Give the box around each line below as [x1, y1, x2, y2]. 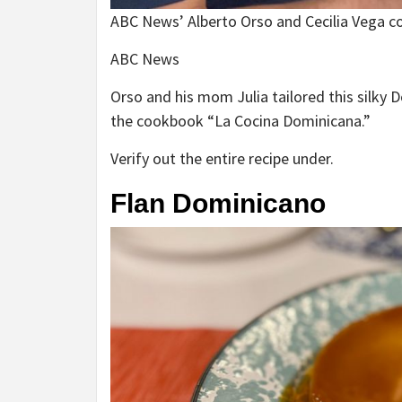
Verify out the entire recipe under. [110, 148, 334, 170]
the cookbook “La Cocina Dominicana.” [110, 110, 371, 132]
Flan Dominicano [110, 188, 326, 219]
